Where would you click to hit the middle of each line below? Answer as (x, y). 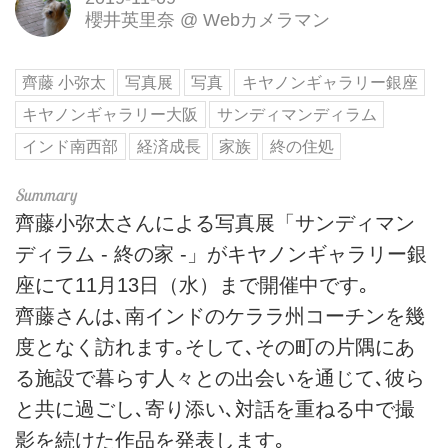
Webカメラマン (266, 19)
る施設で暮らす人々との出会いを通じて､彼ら (220, 377)
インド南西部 (70, 146)
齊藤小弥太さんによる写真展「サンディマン (215, 222)
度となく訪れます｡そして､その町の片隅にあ (215, 346)
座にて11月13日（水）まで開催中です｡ (192, 284)
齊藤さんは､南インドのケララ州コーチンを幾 (220, 315)
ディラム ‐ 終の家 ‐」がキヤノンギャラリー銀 (221, 253)
